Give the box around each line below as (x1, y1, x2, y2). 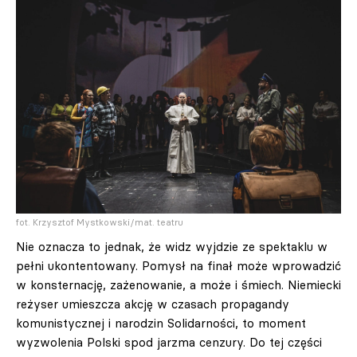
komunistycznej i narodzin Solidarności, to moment (16, 315, 306, 331)
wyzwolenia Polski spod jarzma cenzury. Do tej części (16, 334, 322, 350)
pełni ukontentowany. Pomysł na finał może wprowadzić (16, 257, 341, 273)
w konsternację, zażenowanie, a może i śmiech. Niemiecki (16, 277, 341, 292)
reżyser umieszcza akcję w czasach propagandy (16, 296, 289, 312)
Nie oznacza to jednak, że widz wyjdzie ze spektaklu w (16, 238, 328, 254)
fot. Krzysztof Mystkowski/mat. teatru (16, 216, 183, 228)
